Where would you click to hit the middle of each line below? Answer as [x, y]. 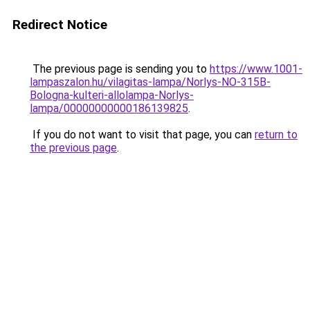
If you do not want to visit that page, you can [142, 135]
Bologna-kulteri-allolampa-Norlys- [112, 95]
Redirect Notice [60, 25]
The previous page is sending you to [120, 69]
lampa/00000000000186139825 [109, 108]
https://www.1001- [256, 69]
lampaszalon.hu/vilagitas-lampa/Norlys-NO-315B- [150, 82]
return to [276, 135]
